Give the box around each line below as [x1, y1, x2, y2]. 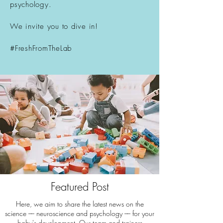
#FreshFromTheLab [10, 43, 75, 54]
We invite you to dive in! [10, 21, 101, 32]
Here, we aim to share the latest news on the [15, 199, 144, 209]
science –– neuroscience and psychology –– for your [5, 209, 154, 219]
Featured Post [50, 179, 109, 195]
